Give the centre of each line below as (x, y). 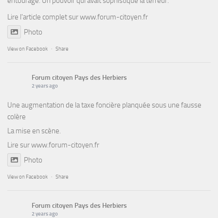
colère (17, 117)
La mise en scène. (34, 131)
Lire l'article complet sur (44, 17)
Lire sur (19, 145)
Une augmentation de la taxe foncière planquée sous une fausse (104, 105)
